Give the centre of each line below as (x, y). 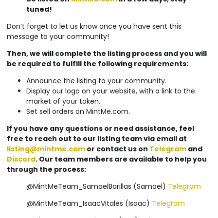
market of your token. (63, 101)
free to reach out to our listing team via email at (97, 139)
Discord (21, 159)
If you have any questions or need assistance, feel (100, 129)
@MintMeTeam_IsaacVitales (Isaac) (89, 204)
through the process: (46, 170)
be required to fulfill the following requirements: (98, 64)
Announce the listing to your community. (96, 81)
